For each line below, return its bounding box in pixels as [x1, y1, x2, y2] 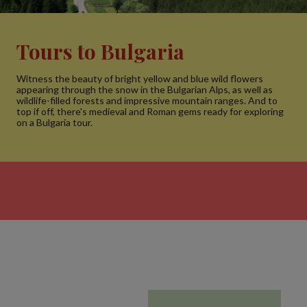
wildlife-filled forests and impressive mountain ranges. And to [16, 95, 278, 106]
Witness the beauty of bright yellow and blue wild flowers [16, 73, 263, 84]
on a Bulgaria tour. [16, 116, 93, 128]
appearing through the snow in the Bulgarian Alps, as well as [16, 84, 273, 95]
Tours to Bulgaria [16, 38, 184, 65]
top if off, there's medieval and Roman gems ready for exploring [16, 106, 284, 117]
